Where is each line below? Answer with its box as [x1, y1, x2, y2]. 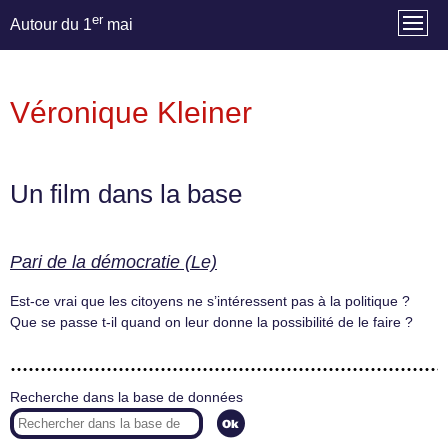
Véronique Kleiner [10, 95, 252, 130]
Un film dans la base [10, 180, 242, 209]
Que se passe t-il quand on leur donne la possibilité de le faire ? [10, 314, 413, 331]
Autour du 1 [10, 16, 92, 34]
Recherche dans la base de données [10, 389, 243, 405]
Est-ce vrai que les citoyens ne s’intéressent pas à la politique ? [10, 293, 410, 310]
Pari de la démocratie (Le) [10, 252, 217, 273]
